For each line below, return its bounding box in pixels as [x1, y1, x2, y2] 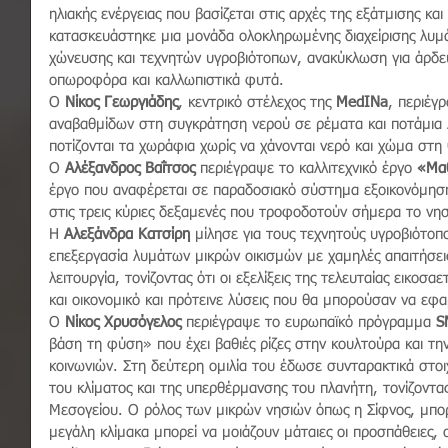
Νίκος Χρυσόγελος [65, 315, 181, 331]
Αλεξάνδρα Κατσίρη [64, 227, 190, 243]
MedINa [336, 95, 388, 111]
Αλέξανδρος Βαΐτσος [65, 161, 195, 177]
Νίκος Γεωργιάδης [65, 95, 178, 111]
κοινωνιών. [49, 359, 118, 375]
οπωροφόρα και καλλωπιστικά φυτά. [49, 73, 284, 89]
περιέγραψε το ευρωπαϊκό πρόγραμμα [181, 315, 436, 331]
